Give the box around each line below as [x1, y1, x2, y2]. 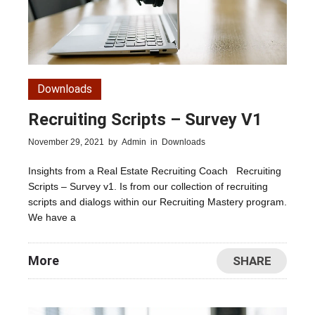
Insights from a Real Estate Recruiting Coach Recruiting [28, 165, 281, 177]
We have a [28, 212, 76, 224]
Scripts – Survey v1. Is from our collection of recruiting [28, 181, 268, 193]
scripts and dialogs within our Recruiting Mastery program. [28, 196, 287, 208]
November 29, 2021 [28, 137, 104, 148]
